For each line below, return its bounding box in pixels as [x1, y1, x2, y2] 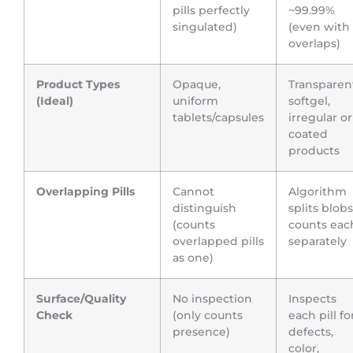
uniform [173, 94, 218, 109]
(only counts [173, 308, 243, 323]
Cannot [173, 184, 214, 199]
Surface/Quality [36, 292, 126, 307]
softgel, [288, 94, 330, 109]
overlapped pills [173, 234, 264, 249]
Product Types [36, 77, 120, 92]
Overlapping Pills [36, 184, 135, 199]
